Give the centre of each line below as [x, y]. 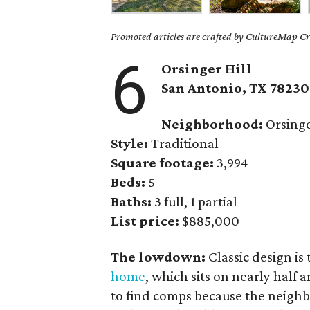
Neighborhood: [212, 124]
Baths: [131, 201]
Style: [131, 143]
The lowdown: [158, 257]
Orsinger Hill [207, 69]
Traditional [185, 143]
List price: [145, 221]
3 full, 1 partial [194, 201]
